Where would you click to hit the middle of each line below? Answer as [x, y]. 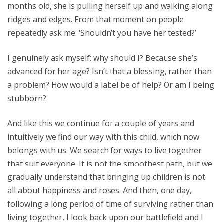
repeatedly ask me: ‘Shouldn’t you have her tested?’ [102, 33]
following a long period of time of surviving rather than [110, 204]
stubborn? [27, 98]
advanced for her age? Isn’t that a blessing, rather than [110, 71]
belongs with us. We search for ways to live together [105, 150]
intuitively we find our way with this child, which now [103, 137]
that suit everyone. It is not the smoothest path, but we [110, 164]
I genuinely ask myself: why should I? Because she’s [102, 58]
